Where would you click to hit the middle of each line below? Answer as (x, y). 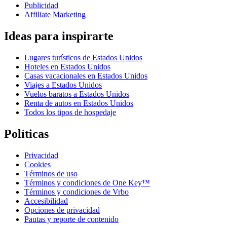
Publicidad (41, 6)
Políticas (26, 134)
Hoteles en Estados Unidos (67, 67)
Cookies (37, 165)
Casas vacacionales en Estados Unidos (86, 76)
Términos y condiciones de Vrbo (77, 192)
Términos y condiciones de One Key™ (87, 183)
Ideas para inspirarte (59, 36)
